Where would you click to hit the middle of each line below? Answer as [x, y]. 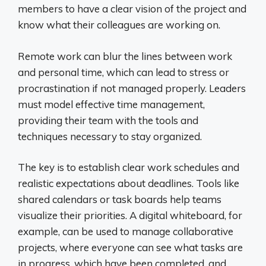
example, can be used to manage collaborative [126, 232]
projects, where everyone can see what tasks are [130, 248]
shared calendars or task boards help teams [120, 199]
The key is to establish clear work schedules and [129, 167]
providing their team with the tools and [108, 120]
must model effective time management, [111, 104]
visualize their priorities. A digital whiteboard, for [130, 216]
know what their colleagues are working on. [119, 25]
